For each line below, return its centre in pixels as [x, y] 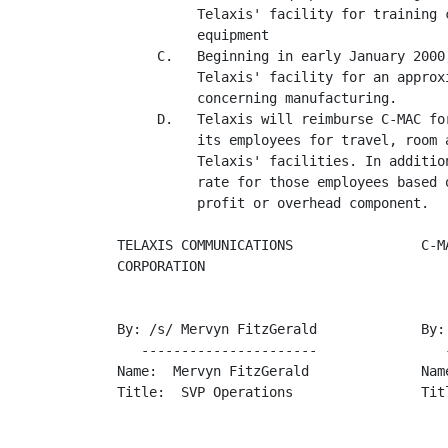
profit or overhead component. [273, 203]
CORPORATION [161, 266]
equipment [193, 35]
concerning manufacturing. [257, 98]
